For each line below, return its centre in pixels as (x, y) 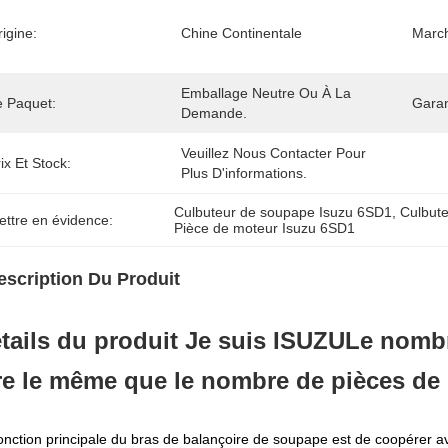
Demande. (214, 113)
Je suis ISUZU (265, 340)
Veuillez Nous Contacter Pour (273, 153)
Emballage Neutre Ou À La (266, 93)
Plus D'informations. (244, 173)
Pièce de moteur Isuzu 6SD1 (265, 228)
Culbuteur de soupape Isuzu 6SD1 (283, 212)
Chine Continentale (241, 33)
